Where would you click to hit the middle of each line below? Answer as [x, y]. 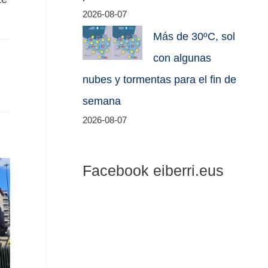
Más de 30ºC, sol [194, 37]
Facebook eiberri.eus [153, 170]
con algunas [182, 58]
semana [102, 101]
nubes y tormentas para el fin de [160, 80]
